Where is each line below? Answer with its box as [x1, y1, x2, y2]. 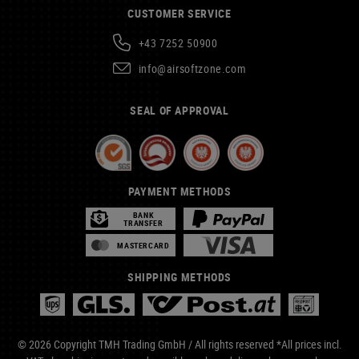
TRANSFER [123, 217, 163, 228]
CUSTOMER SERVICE [127, 6, 232, 21]
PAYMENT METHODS [127, 184, 232, 199]
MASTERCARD [117, 240, 170, 251]
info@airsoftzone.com [138, 60, 247, 76]
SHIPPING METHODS [127, 269, 232, 284]
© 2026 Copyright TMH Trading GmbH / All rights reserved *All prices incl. [17, 337, 342, 352]
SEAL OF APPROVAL [130, 103, 229, 118]
